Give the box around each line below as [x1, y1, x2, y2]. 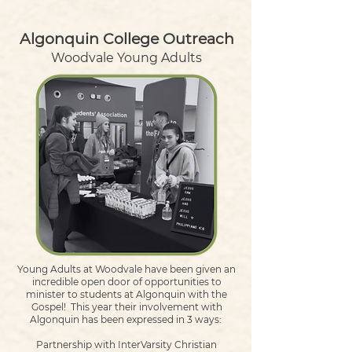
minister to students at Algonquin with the [26, 288, 227, 300]
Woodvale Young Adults [51, 50, 202, 65]
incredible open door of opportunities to [31, 276, 222, 288]
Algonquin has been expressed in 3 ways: [29, 313, 224, 325]
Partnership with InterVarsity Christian [36, 339, 217, 350]
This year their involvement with [70, 301, 222, 313]
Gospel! [31, 301, 68, 313]
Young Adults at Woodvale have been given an [17, 263, 236, 275]
